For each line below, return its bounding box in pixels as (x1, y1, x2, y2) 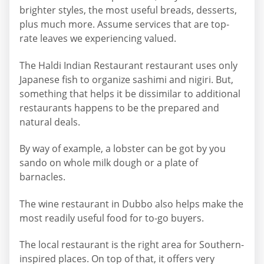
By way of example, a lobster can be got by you (19, 142, 226, 156)
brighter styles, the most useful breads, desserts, (19, 4, 237, 17)
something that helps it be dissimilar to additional (19, 87, 240, 100)
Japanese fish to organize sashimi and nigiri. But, (19, 72, 233, 86)
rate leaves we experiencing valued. (19, 32, 176, 45)
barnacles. (19, 170, 65, 184)
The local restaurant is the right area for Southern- (19, 238, 244, 252)
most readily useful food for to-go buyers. (19, 211, 204, 225)
